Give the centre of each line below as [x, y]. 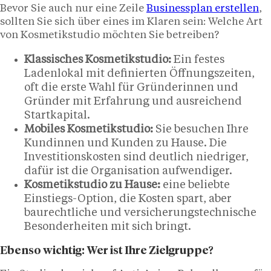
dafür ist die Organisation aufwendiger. [128, 171]
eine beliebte [195, 185]
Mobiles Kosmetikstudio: [89, 129]
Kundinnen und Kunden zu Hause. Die [126, 143]
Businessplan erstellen [203, 8]
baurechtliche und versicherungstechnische [140, 213]
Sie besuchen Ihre [201, 129]
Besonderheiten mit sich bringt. [108, 227]
